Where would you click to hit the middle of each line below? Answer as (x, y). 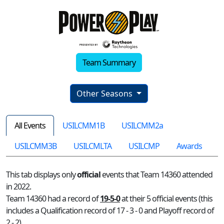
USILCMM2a (142, 126)
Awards (189, 146)
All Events (30, 126)
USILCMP (144, 146)
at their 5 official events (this (166, 199)
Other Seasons (106, 94)
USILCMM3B (35, 146)
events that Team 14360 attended (156, 175)
